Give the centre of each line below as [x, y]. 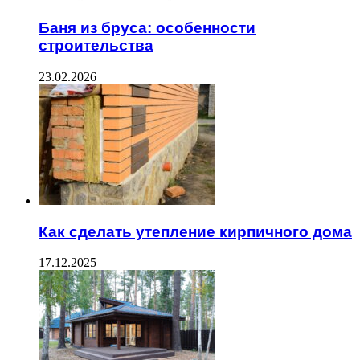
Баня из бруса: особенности [147, 28]
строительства [96, 46]
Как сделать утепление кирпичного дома [195, 231]
